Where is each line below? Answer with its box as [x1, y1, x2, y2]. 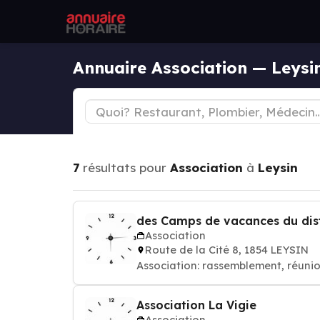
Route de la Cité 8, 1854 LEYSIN [145, 243, 309, 256]
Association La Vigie [136, 298, 256, 312]
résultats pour [79, 160, 170, 175]
